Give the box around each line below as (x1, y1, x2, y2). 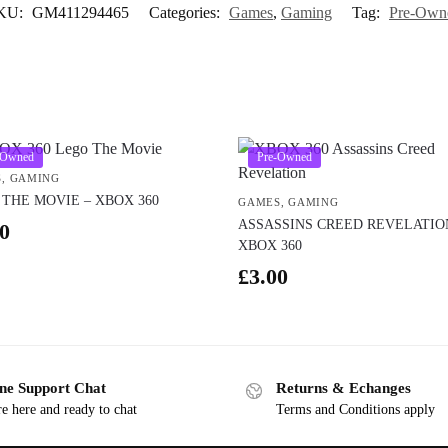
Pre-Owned (257, 149, 313, 164)
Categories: (149, 3, 224, 21)
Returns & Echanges (276, 379, 411, 396)
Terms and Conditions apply (276, 402, 435, 418)
